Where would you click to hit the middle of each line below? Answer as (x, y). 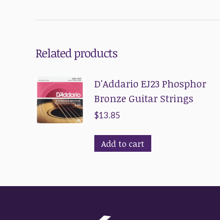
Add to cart (123, 144)
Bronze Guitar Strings (144, 98)
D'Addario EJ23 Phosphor (150, 83)
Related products (76, 53)
